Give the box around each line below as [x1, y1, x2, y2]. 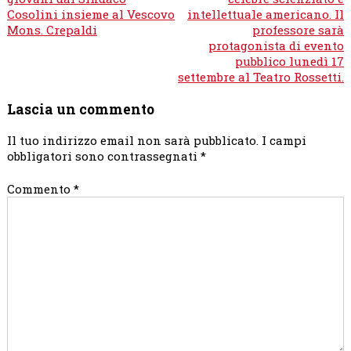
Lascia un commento [6, 100, 154, 119]
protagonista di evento [208, 37, 345, 53]
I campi [261, 132, 306, 148]
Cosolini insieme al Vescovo [6, 5, 175, 22]
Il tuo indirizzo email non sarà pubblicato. [6, 132, 259, 148]
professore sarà [252, 21, 345, 38]
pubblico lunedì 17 [235, 52, 345, 69]
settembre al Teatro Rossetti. [178, 68, 345, 85]
